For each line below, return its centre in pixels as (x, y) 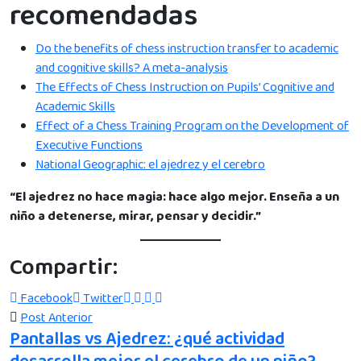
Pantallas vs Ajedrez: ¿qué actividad (147, 339)
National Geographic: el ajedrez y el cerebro (150, 164)
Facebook (46, 298)
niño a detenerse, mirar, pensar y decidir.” (135, 216)
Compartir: (64, 268)
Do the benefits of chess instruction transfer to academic (187, 48)
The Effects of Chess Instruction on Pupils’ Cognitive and (185, 87)
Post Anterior (56, 317)
